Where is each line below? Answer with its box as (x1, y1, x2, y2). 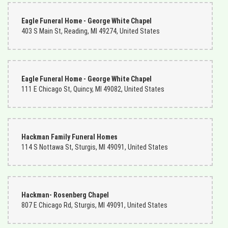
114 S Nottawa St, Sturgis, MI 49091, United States (21, 143, 168, 151)
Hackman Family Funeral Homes (21, 133, 118, 141)
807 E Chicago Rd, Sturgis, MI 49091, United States (21, 201, 167, 209)
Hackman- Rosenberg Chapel (21, 191, 109, 199)
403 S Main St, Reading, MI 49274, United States (21, 27, 160, 35)
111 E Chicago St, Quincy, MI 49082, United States (21, 85, 164, 93)
